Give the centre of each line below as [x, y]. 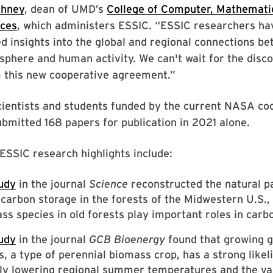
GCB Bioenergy [127, 239]
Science [108, 184]
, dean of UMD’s [66, 9]
